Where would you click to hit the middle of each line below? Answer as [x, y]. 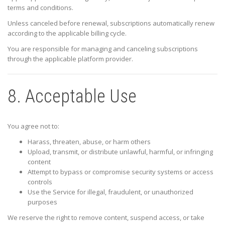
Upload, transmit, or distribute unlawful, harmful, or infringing [120, 151]
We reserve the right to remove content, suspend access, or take [106, 218]
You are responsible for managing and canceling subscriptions [103, 48]
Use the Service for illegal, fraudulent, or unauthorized [110, 192]
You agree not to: [33, 126]
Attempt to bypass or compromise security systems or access [121, 172]
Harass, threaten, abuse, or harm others [89, 141]
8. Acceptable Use [72, 96]
